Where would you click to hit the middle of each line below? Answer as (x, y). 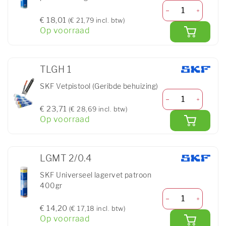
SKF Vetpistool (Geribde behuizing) (99, 86)
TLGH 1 (56, 69)
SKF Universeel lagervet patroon (96, 175)
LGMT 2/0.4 (66, 158)
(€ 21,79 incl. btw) (97, 20)
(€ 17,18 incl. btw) (97, 208)
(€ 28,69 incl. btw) (98, 109)
